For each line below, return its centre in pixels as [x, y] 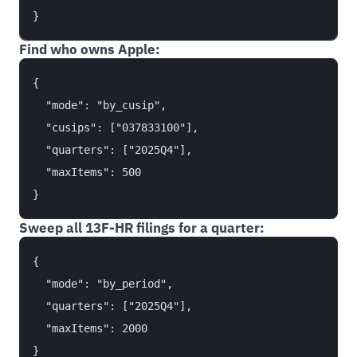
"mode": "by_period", [103, 284]
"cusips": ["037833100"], [116, 127]
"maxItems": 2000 [90, 328]
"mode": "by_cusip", [100, 105]
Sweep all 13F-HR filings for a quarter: [142, 228]
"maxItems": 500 [87, 172]
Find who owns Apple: [90, 49]
